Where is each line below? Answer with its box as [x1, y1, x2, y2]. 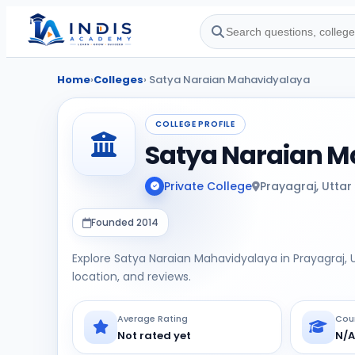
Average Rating [117, 312, 188, 325]
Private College [164, 177, 252, 194]
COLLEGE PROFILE [155, 118, 235, 130]
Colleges [94, 72, 143, 87]
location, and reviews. [72, 269, 191, 284]
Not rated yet [117, 328, 191, 343]
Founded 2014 [91, 216, 158, 229]
